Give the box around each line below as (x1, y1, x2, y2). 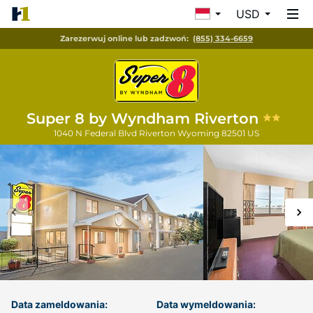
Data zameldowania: (11, 298, 108, 310)
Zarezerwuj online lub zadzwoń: (60, 34, 189, 43)
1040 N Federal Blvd (54, 128, 139, 138)
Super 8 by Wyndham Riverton (26, 110, 263, 127)
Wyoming (177, 128, 221, 138)
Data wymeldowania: (156, 298, 256, 310)
